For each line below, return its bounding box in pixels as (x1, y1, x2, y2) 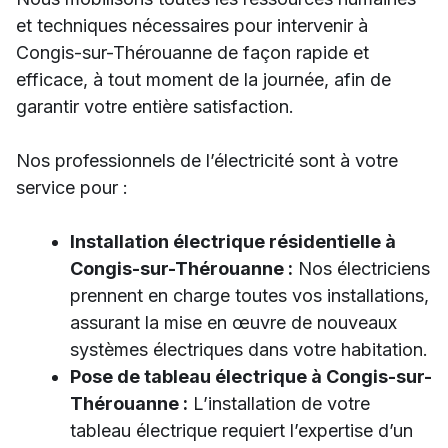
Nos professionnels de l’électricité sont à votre (16, 150, 398, 171)
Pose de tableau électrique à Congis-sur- (70, 366, 432, 387)
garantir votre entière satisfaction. (16, 96, 294, 117)
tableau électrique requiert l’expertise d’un (70, 420, 413, 441)
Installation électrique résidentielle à (70, 231, 396, 252)
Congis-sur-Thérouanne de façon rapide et (16, 42, 369, 63)
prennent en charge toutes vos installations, (70, 285, 429, 306)
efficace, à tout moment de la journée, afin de (16, 69, 391, 90)
